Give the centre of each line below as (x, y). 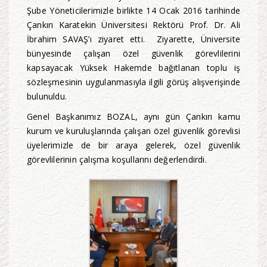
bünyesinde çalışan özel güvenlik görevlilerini (133, 54)
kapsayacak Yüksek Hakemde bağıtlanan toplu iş (133, 68)
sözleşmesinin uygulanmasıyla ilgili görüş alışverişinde (133, 82)
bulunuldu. (47, 97)
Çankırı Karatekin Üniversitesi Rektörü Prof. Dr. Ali (133, 25)
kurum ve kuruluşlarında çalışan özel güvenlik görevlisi (133, 131)
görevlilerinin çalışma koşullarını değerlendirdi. (117, 160)
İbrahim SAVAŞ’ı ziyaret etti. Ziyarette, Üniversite (133, 39)
